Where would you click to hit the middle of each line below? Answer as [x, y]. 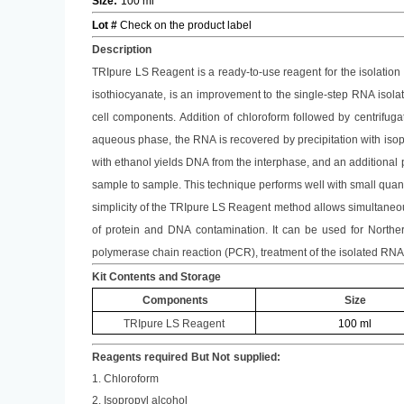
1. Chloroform [125, 379]
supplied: [257, 357]
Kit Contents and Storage [156, 277]
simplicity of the [131, 207]
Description [122, 50]
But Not [211, 357]
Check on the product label [184, 25]
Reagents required [140, 357]
